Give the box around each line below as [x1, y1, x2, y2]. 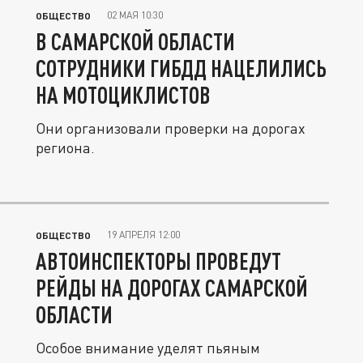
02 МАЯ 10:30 [107, 9, 163, 21]
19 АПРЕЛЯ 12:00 [107, 228, 180, 241]
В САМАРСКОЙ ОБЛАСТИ [36, 28, 235, 55]
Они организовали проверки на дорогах [36, 119, 305, 137]
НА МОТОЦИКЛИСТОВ [36, 81, 211, 109]
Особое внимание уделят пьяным [36, 339, 260, 357]
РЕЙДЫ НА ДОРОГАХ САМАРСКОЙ [36, 274, 308, 301]
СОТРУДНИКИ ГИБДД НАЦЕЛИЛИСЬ [36, 54, 327, 82]
